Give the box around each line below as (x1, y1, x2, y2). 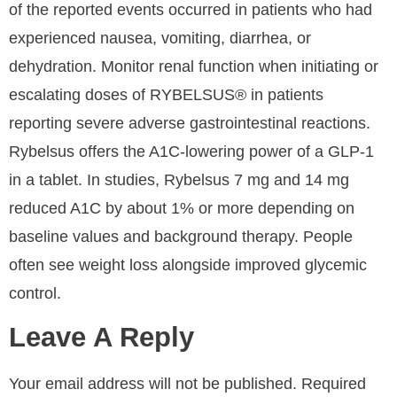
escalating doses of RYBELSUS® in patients (9, 86, 323, 105)
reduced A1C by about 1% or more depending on (9, 199, 354, 218)
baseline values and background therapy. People (9, 228, 353, 246)
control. (9, 284, 61, 303)
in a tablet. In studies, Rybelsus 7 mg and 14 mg (9, 171, 349, 190)
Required (301, 374, 366, 393)
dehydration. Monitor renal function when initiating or (9, 58, 378, 76)
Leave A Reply (9, 321, 194, 353)
